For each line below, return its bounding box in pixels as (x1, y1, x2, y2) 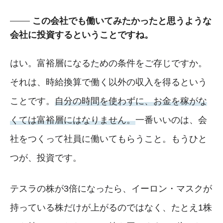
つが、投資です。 (10, 152, 82, 163)
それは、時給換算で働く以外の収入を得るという (10, 77, 207, 87)
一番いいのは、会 (135, 114, 207, 125)
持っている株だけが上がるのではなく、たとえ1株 (10, 202, 212, 213)
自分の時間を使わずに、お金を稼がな (55, 96, 207, 106)
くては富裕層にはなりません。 (10, 114, 135, 125)
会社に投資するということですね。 (10, 29, 153, 40)
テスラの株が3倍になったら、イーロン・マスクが (10, 183, 212, 194)
